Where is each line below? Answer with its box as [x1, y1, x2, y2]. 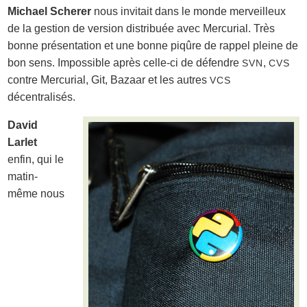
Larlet [8, 136, 38, 148]
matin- [8, 170, 38, 182]
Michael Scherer [8, 5, 92, 17]
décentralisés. [8, 90, 76, 103]
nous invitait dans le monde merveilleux [91, 5, 286, 17]
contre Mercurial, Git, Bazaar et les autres [8, 73, 210, 86]
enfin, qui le [8, 153, 64, 165]
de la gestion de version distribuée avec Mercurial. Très [8, 22, 275, 34]
